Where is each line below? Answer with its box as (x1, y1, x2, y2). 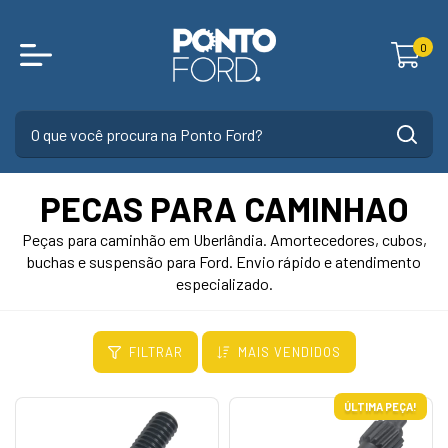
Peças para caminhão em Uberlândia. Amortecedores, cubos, (21, 230, 427, 249)
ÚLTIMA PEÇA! (344, 400, 417, 413)
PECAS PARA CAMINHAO (39, 188, 409, 229)
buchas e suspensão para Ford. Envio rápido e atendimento (27, 252, 421, 271)
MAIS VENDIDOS (237, 344, 341, 360)
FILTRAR (128, 344, 183, 360)
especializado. (175, 274, 273, 293)
